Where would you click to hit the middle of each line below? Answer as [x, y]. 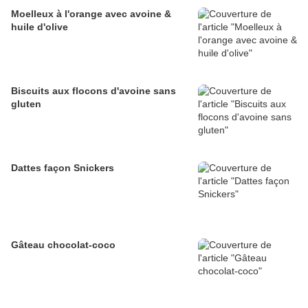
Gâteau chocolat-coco [63, 245]
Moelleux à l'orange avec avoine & [91, 14]
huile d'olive [40, 27]
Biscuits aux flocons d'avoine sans [93, 91]
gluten [26, 104]
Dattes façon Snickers [63, 168]
